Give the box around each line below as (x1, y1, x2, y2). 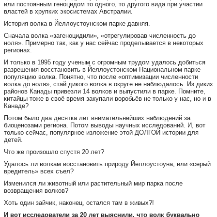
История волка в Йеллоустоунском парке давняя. (4, 20, 150, 27)
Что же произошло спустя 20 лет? (4, 148, 104, 155)
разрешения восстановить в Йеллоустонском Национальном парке (4, 66, 201, 73)
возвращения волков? (4, 187, 68, 194)
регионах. (4, 46, 32, 54)
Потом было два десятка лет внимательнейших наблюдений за (4, 114, 190, 122)
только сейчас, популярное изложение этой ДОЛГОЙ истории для (4, 129, 199, 136)
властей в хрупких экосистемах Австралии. (4, 8, 133, 15)
